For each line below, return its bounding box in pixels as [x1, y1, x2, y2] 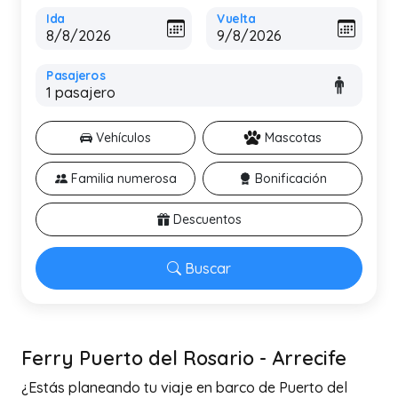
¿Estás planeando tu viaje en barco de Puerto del [21, 378, 347, 396]
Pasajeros [46, 68, 106, 84]
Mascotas [265, 130, 322, 146]
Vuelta [217, 11, 256, 27]
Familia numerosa [70, 171, 177, 187]
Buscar [185, 259, 231, 277]
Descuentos [172, 211, 242, 227]
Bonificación [254, 171, 327, 187]
